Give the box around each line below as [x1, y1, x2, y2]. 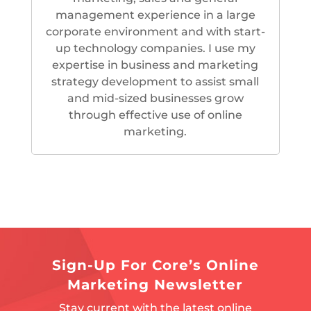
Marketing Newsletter [67, 276, 244, 293]
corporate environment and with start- [45, 25, 265, 38]
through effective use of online [68, 108, 242, 121]
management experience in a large [55, 8, 255, 22]
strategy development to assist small [51, 75, 260, 88]
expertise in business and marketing [52, 58, 259, 72]
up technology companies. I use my [55, 42, 255, 55]
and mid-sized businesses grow [67, 92, 244, 105]
